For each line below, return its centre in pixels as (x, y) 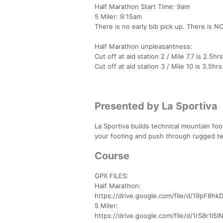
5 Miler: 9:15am (118, 16)
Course (112, 156)
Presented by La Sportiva (156, 106)
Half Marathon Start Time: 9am (142, 6)
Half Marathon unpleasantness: (143, 46)
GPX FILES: (111, 175)
